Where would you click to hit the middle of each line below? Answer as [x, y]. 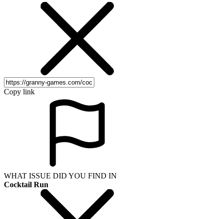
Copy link [19, 91]
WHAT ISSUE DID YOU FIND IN [60, 175]
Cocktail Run [26, 184]
